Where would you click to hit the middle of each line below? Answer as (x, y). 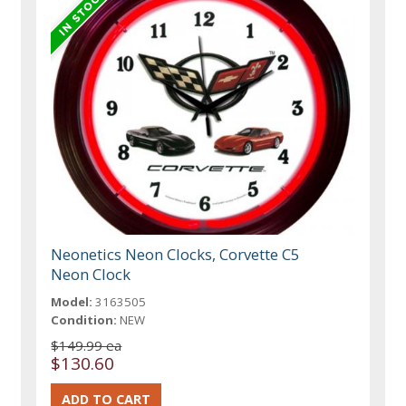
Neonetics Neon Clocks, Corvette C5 (176, 254)
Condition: (84, 319)
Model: (72, 301)
